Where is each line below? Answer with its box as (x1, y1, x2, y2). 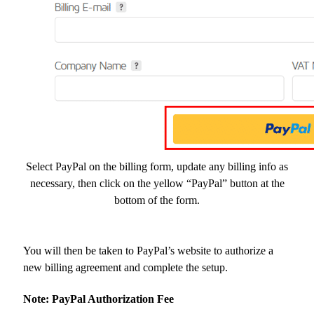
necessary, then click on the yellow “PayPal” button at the (29, 177, 285, 190)
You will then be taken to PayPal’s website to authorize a (23, 245, 273, 257)
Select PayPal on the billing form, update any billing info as (26, 161, 288, 173)
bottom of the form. (114, 194, 200, 207)
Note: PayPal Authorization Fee (23, 293, 174, 306)
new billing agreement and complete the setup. (23, 261, 228, 274)
